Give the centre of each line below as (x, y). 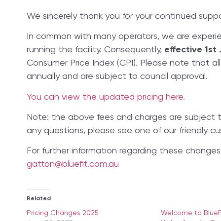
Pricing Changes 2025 (62, 213)
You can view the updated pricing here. (106, 97)
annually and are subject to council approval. (117, 77)
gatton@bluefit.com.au (73, 165)
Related (38, 199)
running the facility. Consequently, (95, 50)
